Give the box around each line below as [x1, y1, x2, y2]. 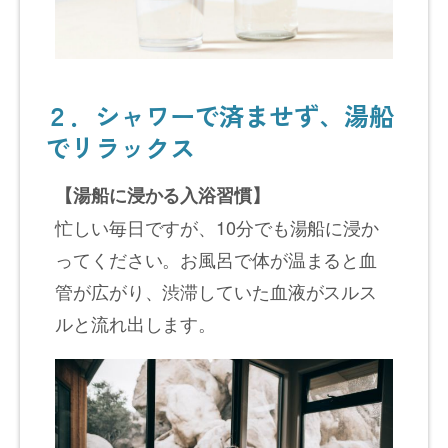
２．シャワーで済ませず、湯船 [45, 97, 394, 134]
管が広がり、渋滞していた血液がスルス [55, 278, 378, 305]
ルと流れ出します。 [55, 310, 217, 337]
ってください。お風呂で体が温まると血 [55, 246, 378, 273]
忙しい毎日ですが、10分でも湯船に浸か [55, 214, 380, 241]
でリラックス [45, 129, 195, 166]
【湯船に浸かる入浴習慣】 [55, 182, 270, 209]
